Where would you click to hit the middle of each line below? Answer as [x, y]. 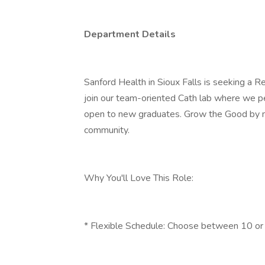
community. [107, 130]
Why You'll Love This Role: [139, 178]
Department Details [130, 34]
